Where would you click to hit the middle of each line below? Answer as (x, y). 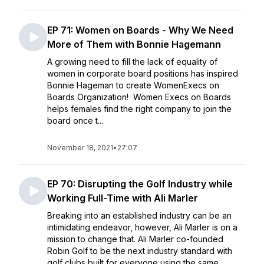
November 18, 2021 (80, 148)
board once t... (75, 121)
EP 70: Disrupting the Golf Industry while (140, 184)
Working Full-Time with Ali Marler (123, 198)
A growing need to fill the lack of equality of (132, 62)
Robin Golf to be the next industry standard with (140, 251)
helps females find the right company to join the (139, 109)
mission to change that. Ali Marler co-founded (135, 239)
